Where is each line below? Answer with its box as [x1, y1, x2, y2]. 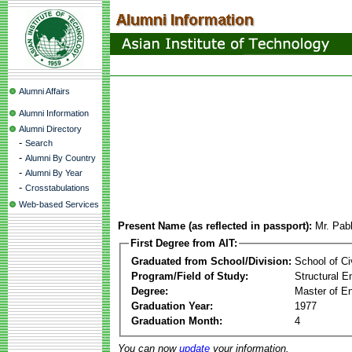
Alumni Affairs [19, 86, 70, 96]
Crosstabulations [25, 183, 90, 192]
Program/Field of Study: [131, 269, 248, 282]
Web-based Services [19, 200, 99, 209]
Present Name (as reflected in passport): [118, 220, 312, 232]
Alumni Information [19, 108, 89, 118]
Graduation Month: [131, 314, 222, 327]
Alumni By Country [25, 153, 96, 163]
